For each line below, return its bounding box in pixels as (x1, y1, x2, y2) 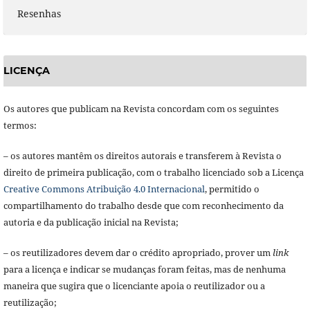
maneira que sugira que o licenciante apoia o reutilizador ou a (3, 279, 265, 292)
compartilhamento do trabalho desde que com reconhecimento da (3, 199, 284, 212)
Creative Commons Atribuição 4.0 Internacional (3, 182, 205, 195)
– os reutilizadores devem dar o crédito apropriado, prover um (3, 246, 273, 259)
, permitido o (204, 182, 259, 195)
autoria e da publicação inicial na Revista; (3, 215, 179, 228)
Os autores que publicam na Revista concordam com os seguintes (3, 102, 279, 115)
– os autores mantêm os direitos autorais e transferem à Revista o (3, 149, 282, 162)
